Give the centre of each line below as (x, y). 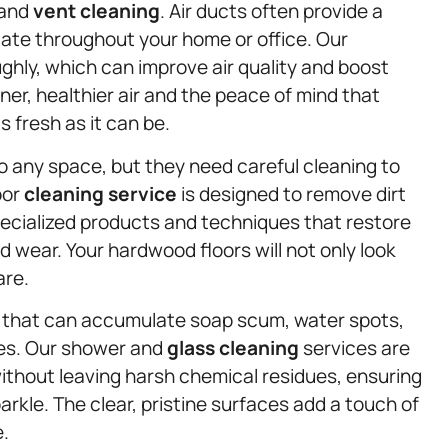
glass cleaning (233, 347)
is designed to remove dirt (291, 193)
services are (354, 347)
